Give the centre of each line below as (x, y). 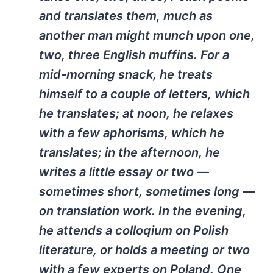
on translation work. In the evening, (143, 211)
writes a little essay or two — (124, 172)
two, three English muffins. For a (134, 55)
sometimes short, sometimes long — (147, 192)
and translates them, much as (126, 16)
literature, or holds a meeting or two (144, 250)
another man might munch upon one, (147, 36)
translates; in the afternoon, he (129, 153)
